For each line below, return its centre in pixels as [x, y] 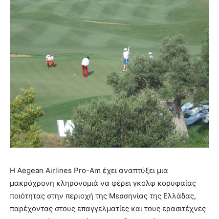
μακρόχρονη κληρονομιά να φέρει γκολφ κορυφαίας [103, 183]
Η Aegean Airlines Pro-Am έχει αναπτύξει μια [89, 170]
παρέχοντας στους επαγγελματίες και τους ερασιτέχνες [108, 208]
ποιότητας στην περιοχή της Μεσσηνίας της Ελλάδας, [103, 196]
